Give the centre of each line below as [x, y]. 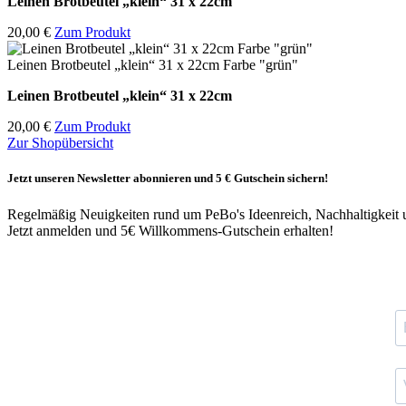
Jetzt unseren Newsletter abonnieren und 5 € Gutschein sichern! [168, 179]
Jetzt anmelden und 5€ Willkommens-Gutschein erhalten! [170, 230]
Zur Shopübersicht [60, 143]
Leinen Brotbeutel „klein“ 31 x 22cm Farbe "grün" [153, 65]
